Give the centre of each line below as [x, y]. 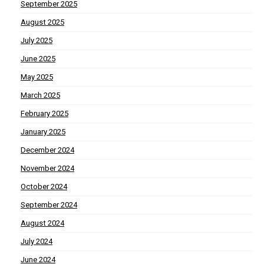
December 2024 [47, 150]
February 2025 [44, 114]
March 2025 [40, 95]
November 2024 [47, 169]
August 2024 [42, 223]
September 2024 [49, 205]
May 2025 [37, 77]
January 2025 [43, 132]
